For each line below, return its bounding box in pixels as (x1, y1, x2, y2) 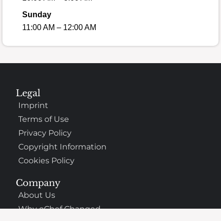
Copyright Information (18, 142, 107, 152)
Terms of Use (18, 114, 70, 124)
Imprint (18, 101, 49, 110)
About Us (18, 190, 56, 200)
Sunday (22, 10, 51, 19)
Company (16, 178, 61, 189)
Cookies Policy (18, 156, 75, 166)
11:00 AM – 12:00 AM (22, 23, 96, 32)
